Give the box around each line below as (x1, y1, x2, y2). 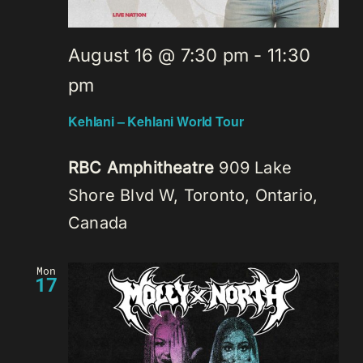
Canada (68, 213, 128, 233)
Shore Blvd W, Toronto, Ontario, (68, 186, 318, 206)
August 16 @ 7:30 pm (68, 44, 250, 66)
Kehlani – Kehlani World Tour (68, 112, 244, 131)
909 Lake (219, 158, 293, 178)
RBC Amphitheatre (68, 158, 220, 178)
